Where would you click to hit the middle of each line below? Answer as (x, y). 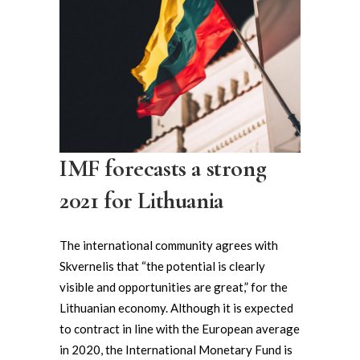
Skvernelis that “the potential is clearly (162, 266)
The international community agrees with (169, 245)
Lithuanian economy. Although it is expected (176, 308)
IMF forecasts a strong (163, 169)
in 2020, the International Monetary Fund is (176, 350)
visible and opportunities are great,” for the (174, 287)
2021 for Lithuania (141, 201)
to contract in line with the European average (180, 329)
